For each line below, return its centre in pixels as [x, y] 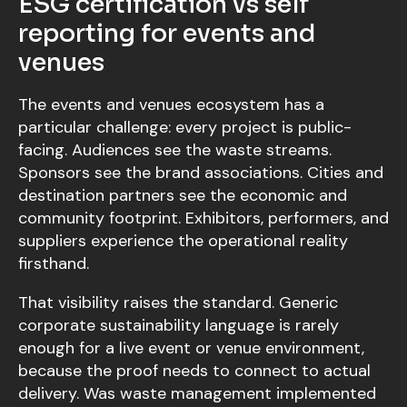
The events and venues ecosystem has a [171, 105]
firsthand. [54, 264]
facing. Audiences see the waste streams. [175, 150]
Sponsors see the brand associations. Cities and [201, 173]
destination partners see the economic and [183, 196]
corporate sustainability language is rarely [179, 326]
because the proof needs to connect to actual [194, 371]
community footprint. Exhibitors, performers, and [203, 218]
